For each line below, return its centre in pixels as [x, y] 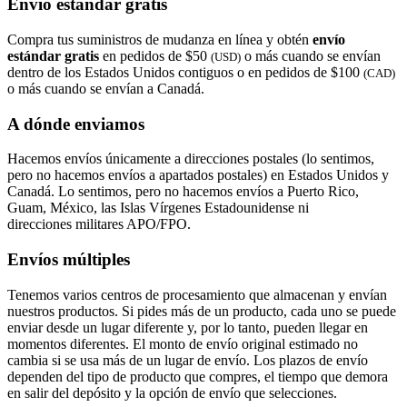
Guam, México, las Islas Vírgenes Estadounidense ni [158, 208]
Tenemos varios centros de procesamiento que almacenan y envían [197, 294]
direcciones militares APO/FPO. [99, 224]
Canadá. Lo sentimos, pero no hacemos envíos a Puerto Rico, [183, 192]
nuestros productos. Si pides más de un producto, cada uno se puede [202, 311]
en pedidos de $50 [155, 55]
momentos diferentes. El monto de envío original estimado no [183, 343]
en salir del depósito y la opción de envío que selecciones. [172, 392]
